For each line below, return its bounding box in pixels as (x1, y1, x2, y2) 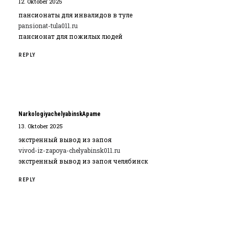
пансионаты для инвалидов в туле (18, 11, 132, 19)
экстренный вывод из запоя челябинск (18, 157, 148, 165)
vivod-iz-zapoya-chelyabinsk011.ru (18, 146, 120, 154)
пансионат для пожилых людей (18, 32, 123, 40)
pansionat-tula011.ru (18, 21, 78, 30)
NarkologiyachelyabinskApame (18, 110, 101, 118)
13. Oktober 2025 (18, 122, 63, 130)
